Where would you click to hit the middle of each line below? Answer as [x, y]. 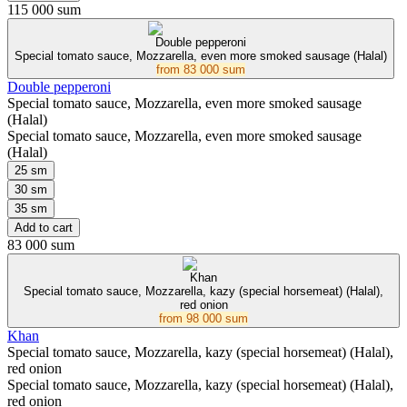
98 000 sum [217, 319]
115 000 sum [44, 10]
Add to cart [44, 228]
